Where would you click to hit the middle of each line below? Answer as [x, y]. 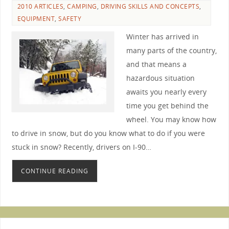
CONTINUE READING [54, 171]
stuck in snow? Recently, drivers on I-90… [81, 147]
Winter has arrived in [162, 36]
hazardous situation [160, 78]
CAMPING [82, 6]
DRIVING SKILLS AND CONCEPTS [150, 6]
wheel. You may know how [171, 119]
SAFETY [70, 18]
